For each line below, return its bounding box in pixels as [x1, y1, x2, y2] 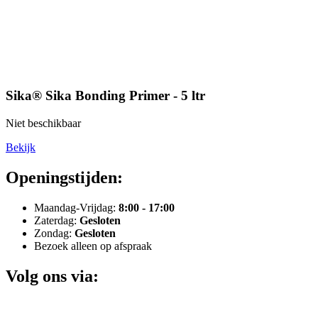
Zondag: [34, 226, 75, 239]
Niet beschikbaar [6, 116, 81, 129]
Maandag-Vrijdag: [34, 201, 119, 214]
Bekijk [6, 141, 35, 153]
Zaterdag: [34, 214, 79, 226]
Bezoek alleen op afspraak [34, 239, 152, 252]
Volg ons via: [6, 266, 99, 285]
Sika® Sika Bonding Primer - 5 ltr [6, 88, 205, 104]
